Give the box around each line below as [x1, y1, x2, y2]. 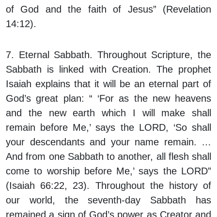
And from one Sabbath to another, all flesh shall [6, 151, 211, 162]
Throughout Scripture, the [97, 49, 212, 61]
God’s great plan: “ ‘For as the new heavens [6, 93, 211, 104]
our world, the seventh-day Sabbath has [6, 195, 211, 206]
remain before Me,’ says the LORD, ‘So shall [6, 122, 211, 133]
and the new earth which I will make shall [6, 108, 211, 119]
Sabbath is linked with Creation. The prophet [6, 64, 211, 75]
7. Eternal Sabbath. [6, 49, 97, 61]
